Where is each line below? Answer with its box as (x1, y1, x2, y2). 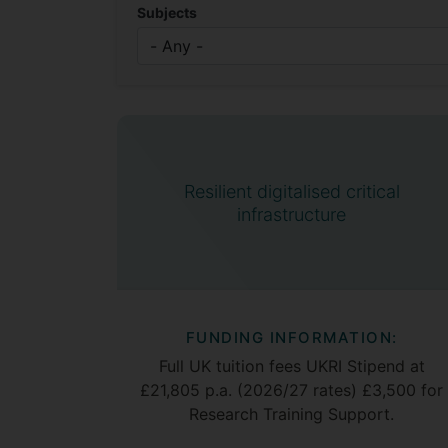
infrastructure (237, 203, 347, 225)
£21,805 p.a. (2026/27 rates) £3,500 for (140, 380, 444, 400)
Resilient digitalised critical (183, 180, 400, 202)
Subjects (137, 4, 197, 21)
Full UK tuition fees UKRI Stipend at (158, 356, 425, 376)
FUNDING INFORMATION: (185, 328, 398, 347)
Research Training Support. (189, 404, 395, 424)
